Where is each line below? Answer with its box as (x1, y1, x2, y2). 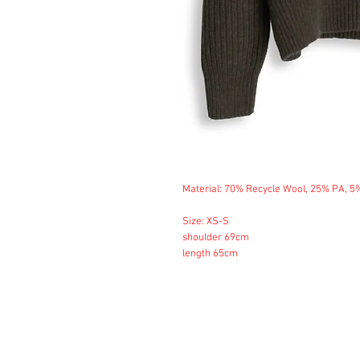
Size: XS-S (182, 215, 229, 228)
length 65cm (182, 247, 238, 260)
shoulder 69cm (182, 231, 249, 244)
